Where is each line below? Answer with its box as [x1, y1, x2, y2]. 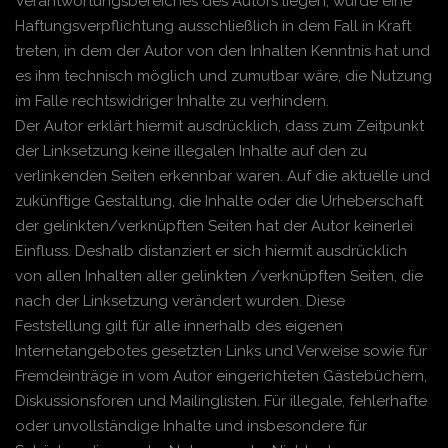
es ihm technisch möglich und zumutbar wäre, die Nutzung [15, 67, 432, 85]
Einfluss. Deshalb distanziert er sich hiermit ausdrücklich [15, 242, 407, 260]
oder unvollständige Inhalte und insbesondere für [15, 417, 367, 435]
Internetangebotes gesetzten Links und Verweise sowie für [15, 342, 427, 360]
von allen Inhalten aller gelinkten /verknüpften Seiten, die [15, 267, 423, 285]
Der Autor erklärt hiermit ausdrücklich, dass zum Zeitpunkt [15, 117, 424, 135]
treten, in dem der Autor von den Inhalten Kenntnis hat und [15, 42, 430, 60]
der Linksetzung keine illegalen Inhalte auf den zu [15, 142, 367, 160]
